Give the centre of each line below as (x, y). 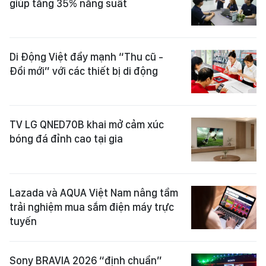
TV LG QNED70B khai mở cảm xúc (87, 125)
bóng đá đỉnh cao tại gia (66, 139)
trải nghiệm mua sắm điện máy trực (92, 207)
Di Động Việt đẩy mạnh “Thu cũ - (86, 57)
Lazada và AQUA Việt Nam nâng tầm (94, 192)
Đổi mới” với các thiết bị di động (84, 71)
